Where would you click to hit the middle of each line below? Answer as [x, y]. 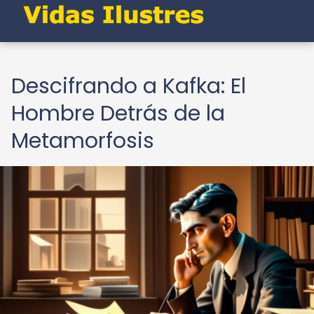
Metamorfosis [83, 141]
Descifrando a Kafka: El [129, 86]
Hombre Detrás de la [118, 114]
